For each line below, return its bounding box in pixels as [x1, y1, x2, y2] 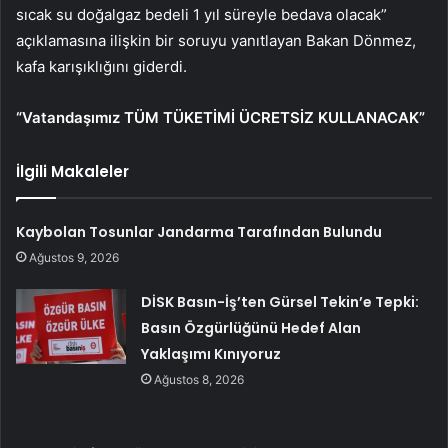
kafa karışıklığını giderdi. [16, 56, 187, 76]
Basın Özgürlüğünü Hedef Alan [141, 317, 362, 338]
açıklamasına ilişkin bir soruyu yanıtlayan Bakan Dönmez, [16, 30, 416, 50]
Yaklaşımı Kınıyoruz [141, 343, 282, 364]
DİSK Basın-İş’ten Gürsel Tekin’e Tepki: [141, 291, 420, 312]
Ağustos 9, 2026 [29, 249, 120, 265]
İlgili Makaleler [16, 160, 129, 182]
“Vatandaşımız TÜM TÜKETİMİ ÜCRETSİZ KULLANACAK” [16, 107, 425, 127]
